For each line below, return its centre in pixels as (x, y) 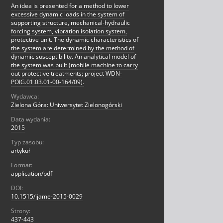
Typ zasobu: (27, 142)
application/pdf (32, 174)
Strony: (21, 211)
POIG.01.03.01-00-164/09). (48, 82)
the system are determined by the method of (73, 48)
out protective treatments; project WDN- (66, 74)
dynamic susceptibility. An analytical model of (73, 57)
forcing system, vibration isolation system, (69, 31)
